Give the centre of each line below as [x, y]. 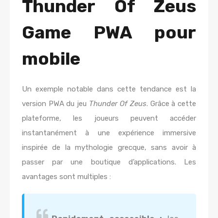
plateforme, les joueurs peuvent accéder [109, 118]
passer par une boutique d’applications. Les [109, 162]
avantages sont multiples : [66, 177]
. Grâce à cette [172, 104]
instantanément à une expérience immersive [109, 133]
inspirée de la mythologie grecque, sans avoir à [109, 147]
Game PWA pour [109, 32]
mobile [51, 59]
